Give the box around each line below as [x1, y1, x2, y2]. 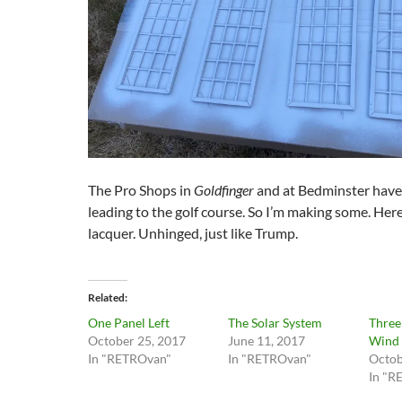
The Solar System [228, 314, 323, 330]
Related [88, 290, 125, 304]
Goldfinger [194, 180, 254, 198]
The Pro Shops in [88, 180, 194, 198]
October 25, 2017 [88, 332, 186, 348]
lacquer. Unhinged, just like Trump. [88, 223, 298, 241]
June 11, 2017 [228, 332, 306, 348]
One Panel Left [88, 314, 170, 330]
